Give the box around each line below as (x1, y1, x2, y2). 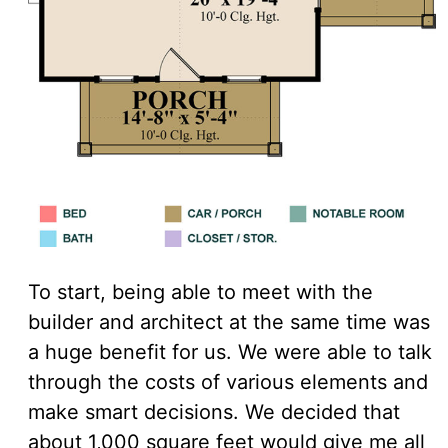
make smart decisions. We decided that (28, 399, 400, 424)
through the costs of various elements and (28, 369, 428, 394)
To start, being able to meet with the (28, 279, 373, 304)
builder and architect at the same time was (28, 309, 430, 334)
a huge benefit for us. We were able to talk (28, 339, 432, 364)
